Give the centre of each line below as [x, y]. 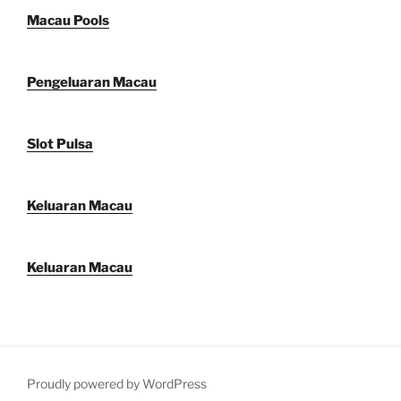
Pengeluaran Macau [92, 83]
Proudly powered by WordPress [117, 384]
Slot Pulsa [60, 145]
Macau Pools [68, 21]
